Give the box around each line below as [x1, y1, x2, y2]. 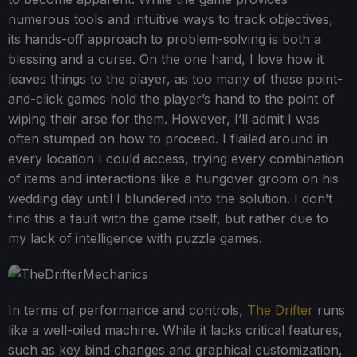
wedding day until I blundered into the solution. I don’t [8, 190, 332, 206]
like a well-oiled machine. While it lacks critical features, [8, 321, 343, 338]
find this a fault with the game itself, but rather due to [8, 210, 328, 226]
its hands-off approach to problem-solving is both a [8, 30, 321, 47]
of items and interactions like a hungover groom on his [8, 170, 339, 186]
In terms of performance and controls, [8, 301, 247, 318]
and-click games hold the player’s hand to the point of [8, 90, 335, 107]
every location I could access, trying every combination [8, 150, 343, 167]
